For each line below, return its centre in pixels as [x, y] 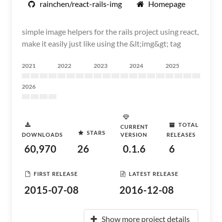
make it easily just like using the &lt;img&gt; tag [101, 43]
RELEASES [181, 135]
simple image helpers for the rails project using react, [110, 31]
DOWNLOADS [42, 135]
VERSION [134, 135]
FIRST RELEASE [56, 173]
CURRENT [135, 127]
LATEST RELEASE [154, 173]
